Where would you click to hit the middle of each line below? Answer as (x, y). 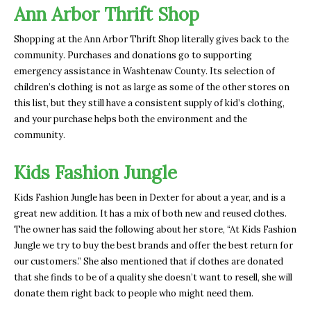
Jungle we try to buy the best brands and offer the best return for (153, 245)
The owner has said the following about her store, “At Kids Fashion (155, 229)
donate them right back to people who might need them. (134, 293)
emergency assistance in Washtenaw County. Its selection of (144, 71)
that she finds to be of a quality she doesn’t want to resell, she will (153, 277)
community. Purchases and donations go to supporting (133, 55)
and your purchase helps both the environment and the (131, 119)
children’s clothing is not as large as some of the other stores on (152, 87)
